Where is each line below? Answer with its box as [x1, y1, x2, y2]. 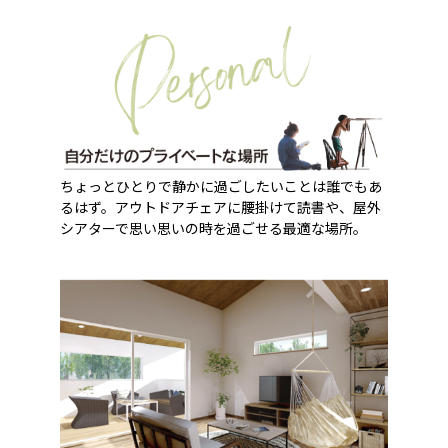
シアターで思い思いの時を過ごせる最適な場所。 [60, 217, 368, 238]
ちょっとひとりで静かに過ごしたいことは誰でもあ [60, 175, 383, 196]
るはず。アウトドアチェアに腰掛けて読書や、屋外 [60, 196, 382, 217]
